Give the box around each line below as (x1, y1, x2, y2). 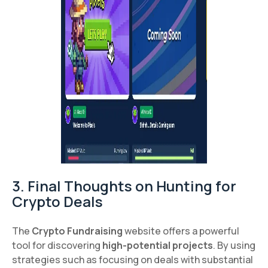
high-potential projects (102, 238, 213, 252)
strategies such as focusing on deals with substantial (12, 252, 253, 266)
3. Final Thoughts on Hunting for (12, 175, 236, 196)
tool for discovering (12, 238, 102, 252)
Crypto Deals (12, 191, 103, 211)
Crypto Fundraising (32, 224, 123, 237)
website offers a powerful (123, 224, 239, 237)
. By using (213, 238, 255, 252)
